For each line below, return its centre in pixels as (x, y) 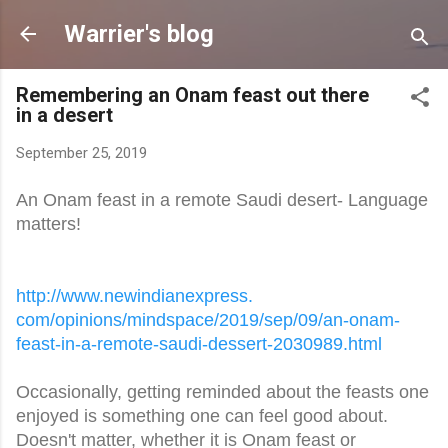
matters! (48, 223)
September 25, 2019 (81, 153)
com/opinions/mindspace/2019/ (140, 319)
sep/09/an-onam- (332, 319)
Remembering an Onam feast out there (192, 95)
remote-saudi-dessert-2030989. (222, 343)
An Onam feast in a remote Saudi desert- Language (222, 199)
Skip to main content (224, 25)
